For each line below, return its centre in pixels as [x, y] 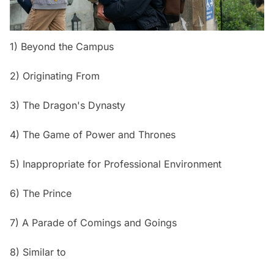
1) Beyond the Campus [62, 46]
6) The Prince [41, 193]
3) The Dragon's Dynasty [68, 105]
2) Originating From [55, 76]
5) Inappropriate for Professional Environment [116, 164]
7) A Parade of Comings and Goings [93, 222]
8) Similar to [38, 252]
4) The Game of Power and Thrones [93, 134]
